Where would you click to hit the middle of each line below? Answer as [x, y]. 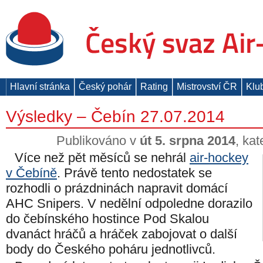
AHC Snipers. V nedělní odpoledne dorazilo [129, 203]
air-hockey [219, 158]
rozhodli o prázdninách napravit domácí [117, 188]
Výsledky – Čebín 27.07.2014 [115, 117]
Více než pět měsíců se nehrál [102, 158]
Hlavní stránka [40, 87]
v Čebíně [31, 173]
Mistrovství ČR [207, 87]
